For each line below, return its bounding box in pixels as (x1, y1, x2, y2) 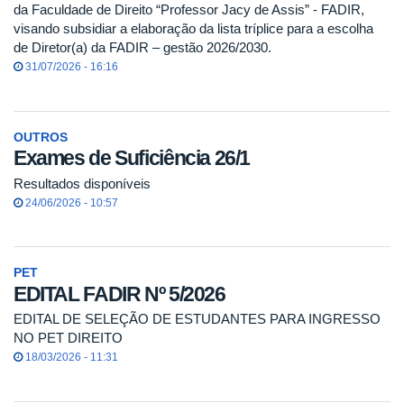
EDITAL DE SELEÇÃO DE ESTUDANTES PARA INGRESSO (14, 311, 381, 327)
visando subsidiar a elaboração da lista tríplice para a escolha (14, 21, 373, 37)
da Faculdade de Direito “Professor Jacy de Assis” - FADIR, (14, 2, 364, 18)
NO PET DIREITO (14, 330, 123, 346)
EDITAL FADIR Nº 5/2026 (14, 281, 225, 306)
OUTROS (14, 130, 68, 144)
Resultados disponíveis (14, 175, 151, 191)
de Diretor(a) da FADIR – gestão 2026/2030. (14, 40, 271, 56)
